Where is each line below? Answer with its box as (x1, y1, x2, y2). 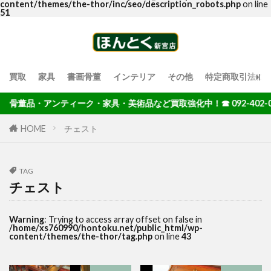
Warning (9, 214, 44, 224)
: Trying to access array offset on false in (44, 214, 202, 224)
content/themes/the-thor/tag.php (9, 231, 152, 241)
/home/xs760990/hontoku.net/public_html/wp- (9, 223, 203, 233)
